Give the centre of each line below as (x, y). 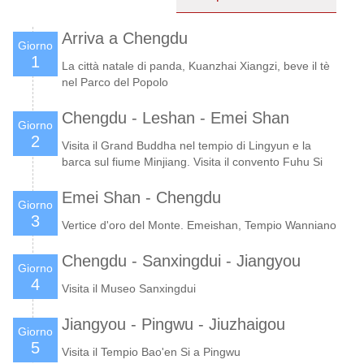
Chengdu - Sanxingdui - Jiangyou (181, 260)
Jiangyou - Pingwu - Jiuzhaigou (173, 324)
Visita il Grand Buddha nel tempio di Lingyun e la (186, 145)
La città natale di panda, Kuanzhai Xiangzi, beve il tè (196, 65)
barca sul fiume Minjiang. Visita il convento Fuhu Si (192, 161)
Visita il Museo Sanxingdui (129, 288)
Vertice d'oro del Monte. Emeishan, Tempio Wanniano (199, 225)
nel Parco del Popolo (115, 82)
